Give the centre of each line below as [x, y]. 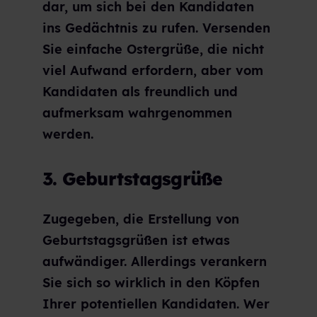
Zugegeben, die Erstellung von [141, 219]
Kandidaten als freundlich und [140, 91]
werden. [68, 134]
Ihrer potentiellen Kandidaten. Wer [156, 304]
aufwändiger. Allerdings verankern [155, 261]
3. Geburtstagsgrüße [133, 179]
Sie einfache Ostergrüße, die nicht [153, 49]
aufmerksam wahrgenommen [137, 113]
